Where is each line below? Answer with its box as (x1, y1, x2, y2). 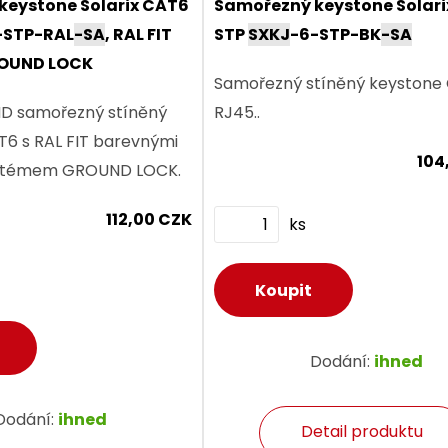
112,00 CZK (106, 208, 193, 232)
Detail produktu (300, 420, 423, 444)
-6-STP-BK (290, 23, 382, 47)
